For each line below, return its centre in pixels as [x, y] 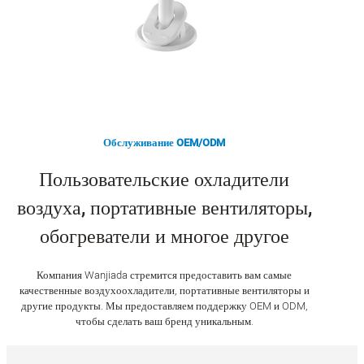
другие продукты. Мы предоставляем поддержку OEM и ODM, [164, 306]
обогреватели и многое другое [164, 237]
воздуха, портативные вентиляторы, [164, 209]
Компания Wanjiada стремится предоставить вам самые [165, 275]
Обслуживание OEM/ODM [165, 142]
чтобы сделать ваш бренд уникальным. [164, 322]
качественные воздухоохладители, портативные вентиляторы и [164, 291]
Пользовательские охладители [165, 180]
